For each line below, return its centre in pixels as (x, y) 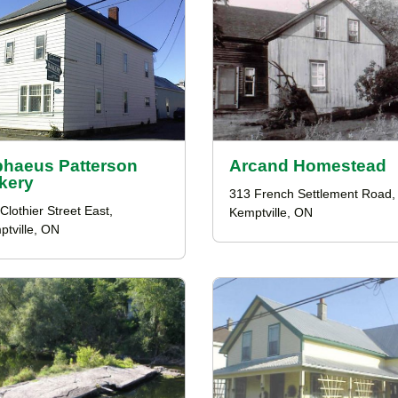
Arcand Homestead (308, 166)
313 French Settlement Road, (312, 194)
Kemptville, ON (271, 213)
